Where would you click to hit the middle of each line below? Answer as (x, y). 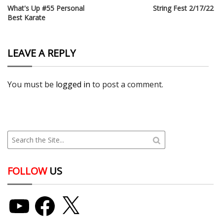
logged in (73, 85)
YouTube (21, 197)
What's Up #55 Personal (46, 8)
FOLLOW (27, 171)
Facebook (48, 197)
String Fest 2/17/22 (183, 8)
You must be (32, 85)
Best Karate (26, 18)
